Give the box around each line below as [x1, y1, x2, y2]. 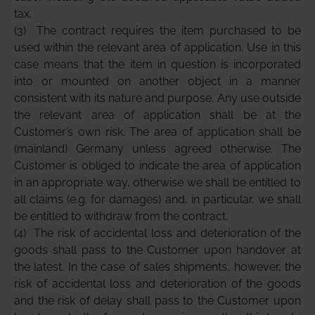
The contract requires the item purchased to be [37, 24, 301, 37]
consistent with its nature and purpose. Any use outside [14, 91, 301, 105]
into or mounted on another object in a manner [14, 75, 301, 88]
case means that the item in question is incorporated [14, 58, 301, 71]
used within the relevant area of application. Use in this [14, 41, 301, 54]
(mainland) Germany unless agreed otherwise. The [14, 142, 301, 155]
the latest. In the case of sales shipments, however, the [14, 260, 301, 274]
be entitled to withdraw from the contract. [14, 210, 228, 223]
